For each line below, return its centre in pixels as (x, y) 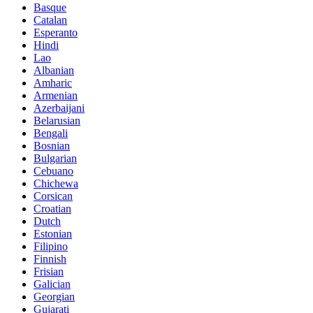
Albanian (54, 70)
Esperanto (56, 32)
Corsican (53, 196)
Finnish (50, 259)
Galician (52, 284)
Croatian (52, 208)
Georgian (54, 296)
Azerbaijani (59, 108)
